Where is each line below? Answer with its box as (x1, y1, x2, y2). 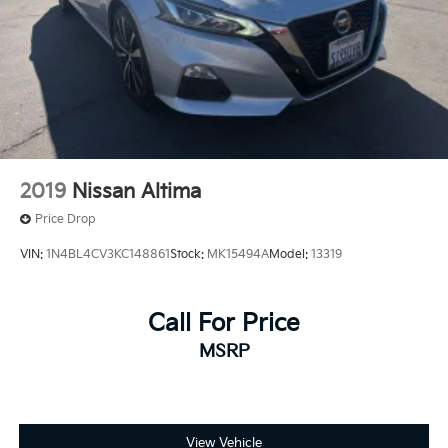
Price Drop (35, 211, 96, 227)
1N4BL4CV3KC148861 (46, 247, 170, 263)
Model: (269, 247, 311, 263)
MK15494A (207, 247, 269, 263)
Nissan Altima (72, 179, 201, 204)
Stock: (170, 247, 207, 263)
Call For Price (148, 309, 300, 339)
